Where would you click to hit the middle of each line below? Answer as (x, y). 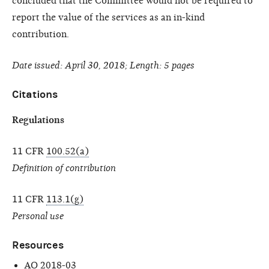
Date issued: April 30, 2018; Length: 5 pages (103, 65)
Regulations (38, 120)
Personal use (38, 216)
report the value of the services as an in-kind (108, 17)
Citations (35, 94)
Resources (38, 245)
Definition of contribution (64, 168)
